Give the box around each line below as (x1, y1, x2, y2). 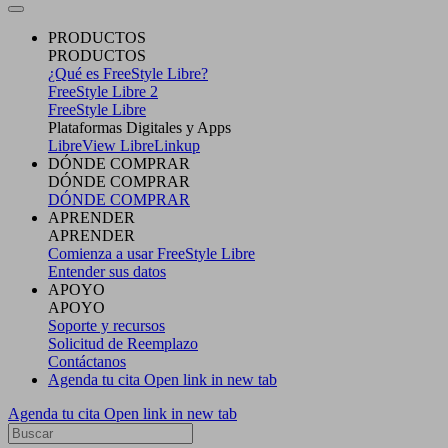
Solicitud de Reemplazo (48, 334, 198, 352)
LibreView (48, 136, 120, 154)
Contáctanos (48, 352, 126, 370)
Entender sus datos (48, 262, 166, 280)
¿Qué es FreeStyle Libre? (48, 64, 208, 82)
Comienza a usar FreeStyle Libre (48, 244, 255, 262)
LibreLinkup (120, 136, 200, 154)
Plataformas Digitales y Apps (48, 118, 231, 136)
